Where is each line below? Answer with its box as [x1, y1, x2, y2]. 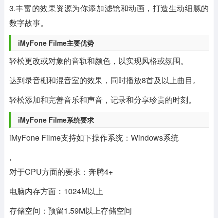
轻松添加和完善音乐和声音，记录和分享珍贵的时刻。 [9, 94, 196, 105]
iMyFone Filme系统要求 [18, 115, 94, 125]
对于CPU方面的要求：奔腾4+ [9, 166, 113, 177]
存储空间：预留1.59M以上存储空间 [9, 205, 132, 216]
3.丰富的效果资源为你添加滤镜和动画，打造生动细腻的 [9, 2, 209, 14]
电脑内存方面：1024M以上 [9, 185, 103, 197]
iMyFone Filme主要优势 [18, 38, 94, 48]
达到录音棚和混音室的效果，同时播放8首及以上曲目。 [9, 74, 200, 86]
